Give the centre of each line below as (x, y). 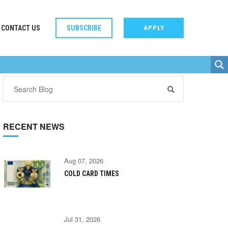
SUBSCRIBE (84, 28)
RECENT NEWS (34, 127)
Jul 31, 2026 (82, 219)
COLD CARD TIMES (92, 174)
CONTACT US (21, 28)
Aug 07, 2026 (84, 161)
